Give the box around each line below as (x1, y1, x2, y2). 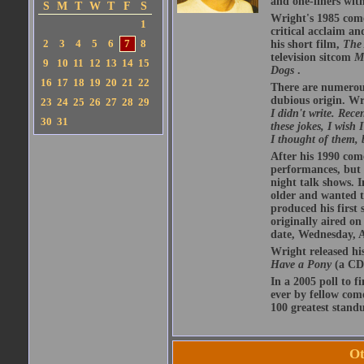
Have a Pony (270, 258, 331, 271)
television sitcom (270, 51, 354, 63)
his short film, (270, 38, 343, 50)
